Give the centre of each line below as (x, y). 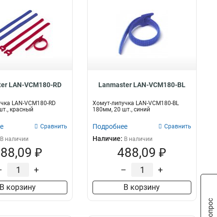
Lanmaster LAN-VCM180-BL (142, 85)
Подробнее (110, 126)
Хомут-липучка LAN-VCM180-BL (135, 103)
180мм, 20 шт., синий (121, 109)
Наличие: (108, 139)
